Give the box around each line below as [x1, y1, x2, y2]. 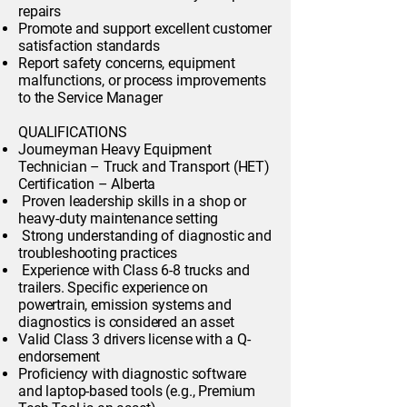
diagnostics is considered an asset [18, 313, 234, 331]
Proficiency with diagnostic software [18, 365, 247, 382]
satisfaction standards [18, 37, 160, 55]
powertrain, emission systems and [18, 296, 232, 313]
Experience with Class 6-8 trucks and [18, 262, 251, 279]
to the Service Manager [18, 89, 163, 106]
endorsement [18, 348, 101, 365]
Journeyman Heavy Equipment [18, 141, 212, 158]
